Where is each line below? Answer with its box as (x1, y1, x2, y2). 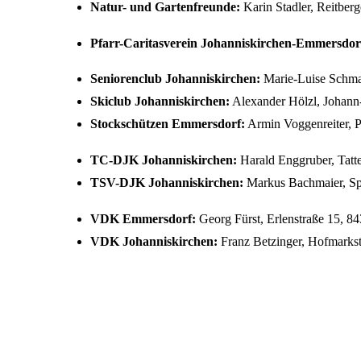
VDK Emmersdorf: (90, 211, 196, 226)
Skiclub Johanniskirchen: (90, 94, 230, 109)
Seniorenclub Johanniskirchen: (90, 72, 260, 86)
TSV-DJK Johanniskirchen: (90, 176, 243, 190)
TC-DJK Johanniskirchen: (90, 153, 240, 168)
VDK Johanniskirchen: (90, 234, 218, 248)
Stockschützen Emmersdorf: (90, 117, 245, 131)
